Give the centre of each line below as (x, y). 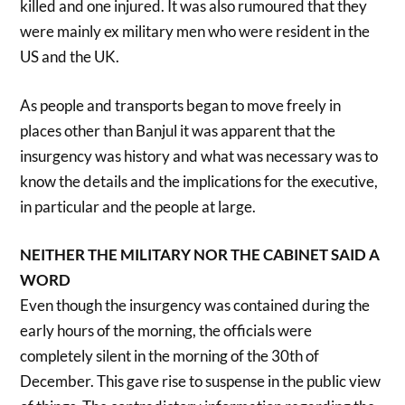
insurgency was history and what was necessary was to (199, 155)
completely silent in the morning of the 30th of (170, 356)
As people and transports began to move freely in (181, 105)
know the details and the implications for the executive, (199, 181)
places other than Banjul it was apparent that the (178, 130)
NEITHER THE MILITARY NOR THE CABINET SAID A (200, 255)
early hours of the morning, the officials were (166, 331)
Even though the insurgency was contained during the (195, 306)
